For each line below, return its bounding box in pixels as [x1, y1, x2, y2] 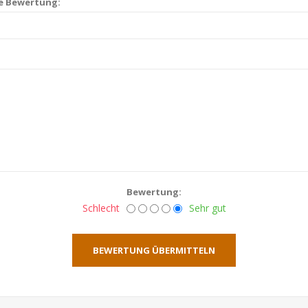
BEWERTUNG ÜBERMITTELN [93, 243, 215, 256]
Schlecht [82, 201, 120, 214]
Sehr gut [188, 201, 226, 214]
